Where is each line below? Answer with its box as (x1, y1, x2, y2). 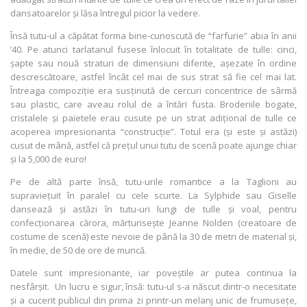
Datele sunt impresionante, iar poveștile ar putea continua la (10, 266, 297, 279)
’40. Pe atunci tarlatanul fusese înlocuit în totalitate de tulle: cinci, (10, 42, 297, 56)
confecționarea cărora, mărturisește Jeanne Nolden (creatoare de (10, 216, 297, 229)
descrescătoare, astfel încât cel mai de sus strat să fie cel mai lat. (10, 70, 297, 83)
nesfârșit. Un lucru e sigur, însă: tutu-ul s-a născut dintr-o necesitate (10, 280, 297, 293)
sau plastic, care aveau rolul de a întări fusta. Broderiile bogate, (10, 97, 297, 110)
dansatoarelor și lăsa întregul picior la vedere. (10, 6, 200, 19)
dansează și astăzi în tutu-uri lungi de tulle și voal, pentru (10, 202, 297, 215)
